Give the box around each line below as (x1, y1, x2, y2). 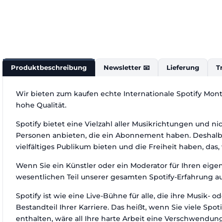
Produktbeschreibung (11, 63, 87, 71)
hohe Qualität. (16, 100, 66, 110)
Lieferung (166, 63, 199, 71)
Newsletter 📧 (104, 63, 150, 71)
